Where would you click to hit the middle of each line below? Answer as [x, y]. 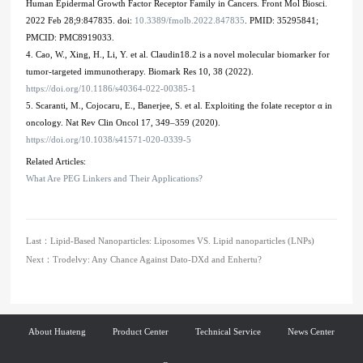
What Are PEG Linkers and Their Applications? [115, 179]
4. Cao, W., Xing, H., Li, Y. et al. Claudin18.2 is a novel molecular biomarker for [178, 55]
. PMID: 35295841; [282, 21]
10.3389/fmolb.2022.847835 [190, 21]
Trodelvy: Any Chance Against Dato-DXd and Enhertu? [158, 259]
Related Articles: [56, 162]
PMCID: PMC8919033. [70, 38]
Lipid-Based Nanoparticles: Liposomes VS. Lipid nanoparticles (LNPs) [183, 240]
